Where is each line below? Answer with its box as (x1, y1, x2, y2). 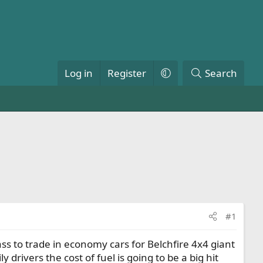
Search (205, 66, 237, 80)
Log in (64, 66, 93, 80)
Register (107, 66, 146, 80)
